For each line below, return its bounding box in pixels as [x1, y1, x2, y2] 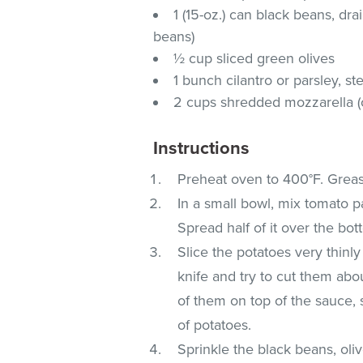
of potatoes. [177, 315, 252, 334]
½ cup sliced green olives [173, 49, 335, 67]
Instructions [153, 137, 250, 159]
